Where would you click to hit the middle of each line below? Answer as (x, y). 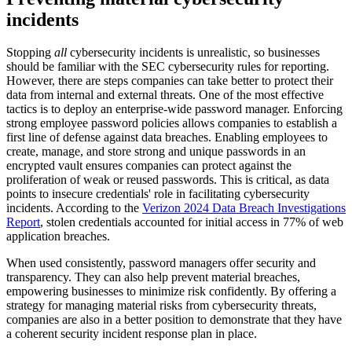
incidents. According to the (74, 208)
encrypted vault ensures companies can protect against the (149, 166)
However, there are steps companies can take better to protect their (170, 81)
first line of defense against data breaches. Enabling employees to (167, 137)
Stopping (30, 53)
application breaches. (60, 236)
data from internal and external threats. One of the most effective (165, 95)
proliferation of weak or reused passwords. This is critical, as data (168, 180)
